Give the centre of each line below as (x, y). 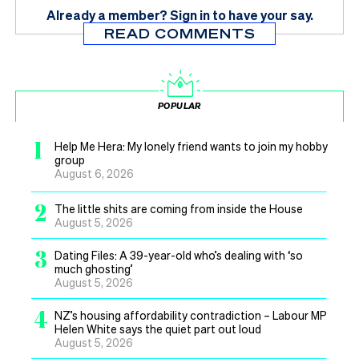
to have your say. (262, 14)
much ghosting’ (94, 268)
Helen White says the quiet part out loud (158, 328)
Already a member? (107, 14)
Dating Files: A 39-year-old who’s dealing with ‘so (179, 254)
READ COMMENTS (179, 33)
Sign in (190, 14)
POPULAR (179, 105)
